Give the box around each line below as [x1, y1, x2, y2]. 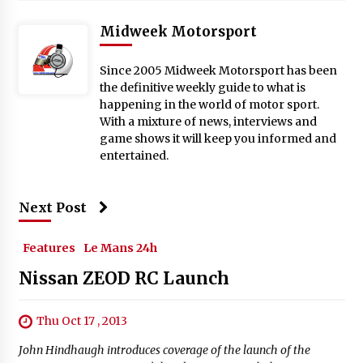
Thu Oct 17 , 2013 [36, 313, 127, 328]
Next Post [18, 199, 87, 216]
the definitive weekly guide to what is [99, 79, 305, 95]
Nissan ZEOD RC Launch [18, 267, 229, 289]
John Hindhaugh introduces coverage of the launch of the [18, 343, 310, 358]
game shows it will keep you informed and [99, 130, 336, 146]
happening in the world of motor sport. [99, 96, 319, 112]
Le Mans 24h [83, 240, 157, 255]
